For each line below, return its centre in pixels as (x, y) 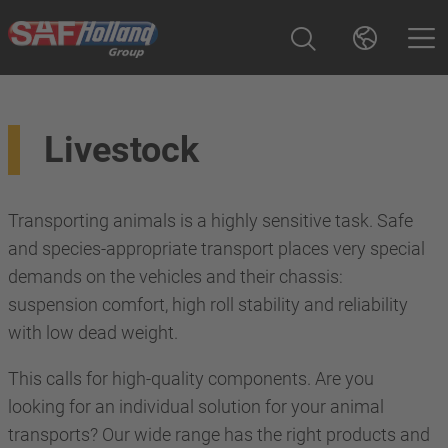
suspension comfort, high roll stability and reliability (208, 304)
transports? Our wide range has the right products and (219, 434)
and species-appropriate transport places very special (216, 248)
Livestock (121, 150)
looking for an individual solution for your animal (196, 406)
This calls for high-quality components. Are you (191, 378)
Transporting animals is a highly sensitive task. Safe (210, 220)
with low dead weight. (95, 332)
